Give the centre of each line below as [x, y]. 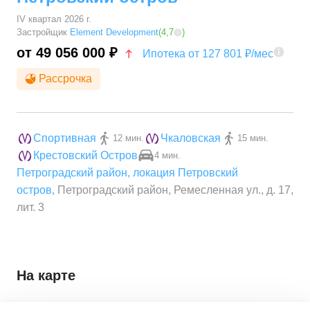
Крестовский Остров [85, 156]
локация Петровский [185, 173]
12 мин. [128, 138]
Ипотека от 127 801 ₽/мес [208, 54]
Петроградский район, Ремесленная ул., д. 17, [175, 190]
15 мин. [253, 138]
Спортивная [65, 138]
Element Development [114, 33]
